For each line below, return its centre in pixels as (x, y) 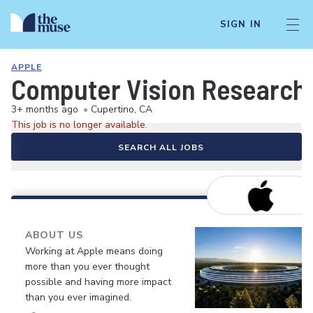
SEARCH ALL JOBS (161, 147)
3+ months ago (45, 109)
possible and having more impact (98, 282)
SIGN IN (240, 24)
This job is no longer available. (79, 125)
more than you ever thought (87, 267)
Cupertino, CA (122, 109)
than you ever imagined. (78, 297)
